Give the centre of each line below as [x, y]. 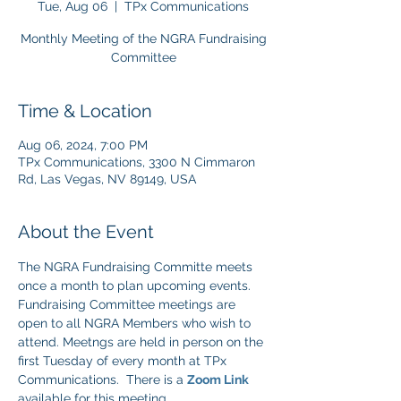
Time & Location [85, 111]
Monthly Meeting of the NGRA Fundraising [143, 39]
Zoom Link [218, 380]
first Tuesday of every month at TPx [124, 361]
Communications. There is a [102, 380]
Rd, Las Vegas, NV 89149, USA [107, 179]
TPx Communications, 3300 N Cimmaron [137, 162]
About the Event [86, 232]
